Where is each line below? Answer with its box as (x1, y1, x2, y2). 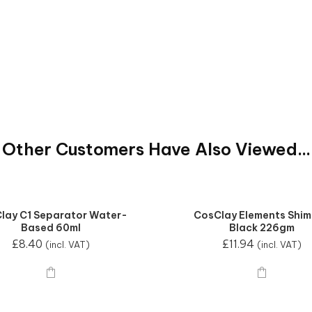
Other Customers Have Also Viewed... (1, 139, 311, 160)
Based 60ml (20, 221, 81, 235)
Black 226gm (228, 221, 295, 235)
